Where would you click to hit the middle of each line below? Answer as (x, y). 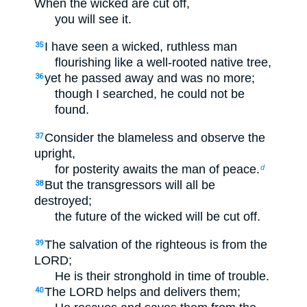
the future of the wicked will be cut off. (158, 217)
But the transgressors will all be (130, 185)
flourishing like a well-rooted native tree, (163, 63)
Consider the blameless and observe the (155, 138)
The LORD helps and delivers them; (143, 292)
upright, (55, 154)
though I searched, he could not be (150, 94)
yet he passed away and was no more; (150, 78)
